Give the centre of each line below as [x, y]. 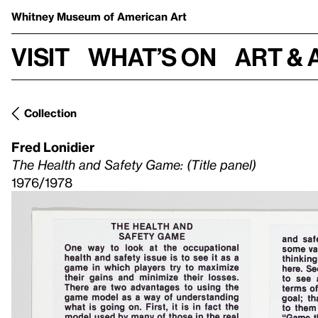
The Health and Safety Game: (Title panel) [134, 164]
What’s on [152, 56]
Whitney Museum [57, 16]
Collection [50, 113]
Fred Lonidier [53, 147]
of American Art [145, 16]
